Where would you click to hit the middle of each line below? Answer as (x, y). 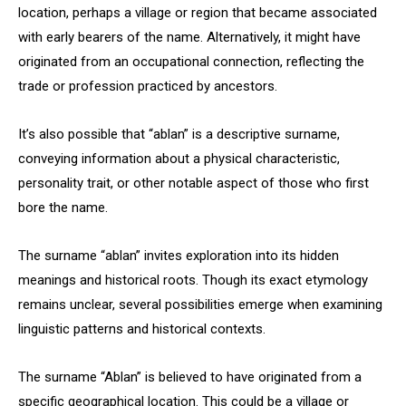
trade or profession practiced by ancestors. (148, 86)
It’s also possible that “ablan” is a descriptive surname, (179, 134)
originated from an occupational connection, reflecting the (191, 62)
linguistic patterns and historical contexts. (142, 329)
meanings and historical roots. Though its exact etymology (193, 280)
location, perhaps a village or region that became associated (198, 13)
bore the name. (63, 208)
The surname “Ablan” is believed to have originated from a (190, 377)
